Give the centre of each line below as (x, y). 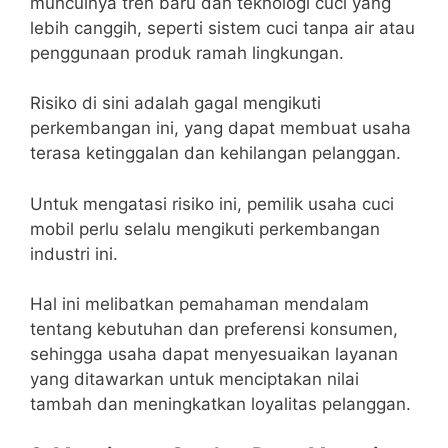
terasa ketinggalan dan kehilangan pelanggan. (215, 153)
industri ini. (74, 253)
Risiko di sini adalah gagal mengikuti (175, 103)
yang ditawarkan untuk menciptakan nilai (194, 379)
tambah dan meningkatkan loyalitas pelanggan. (220, 404)
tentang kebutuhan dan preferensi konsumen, (214, 329)
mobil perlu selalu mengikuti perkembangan (205, 228)
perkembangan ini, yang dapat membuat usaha (220, 128)
